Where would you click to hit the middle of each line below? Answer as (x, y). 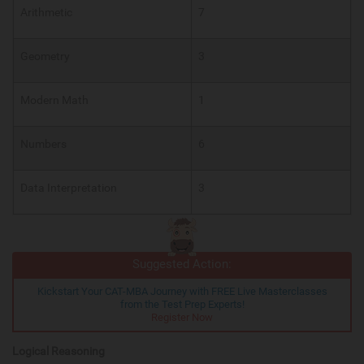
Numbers (43, 144)
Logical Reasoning (58, 351)
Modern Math (54, 100)
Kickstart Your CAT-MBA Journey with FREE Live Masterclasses (182, 292)
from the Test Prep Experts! (182, 305)
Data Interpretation (69, 188)
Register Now (182, 318)
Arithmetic (46, 13)
